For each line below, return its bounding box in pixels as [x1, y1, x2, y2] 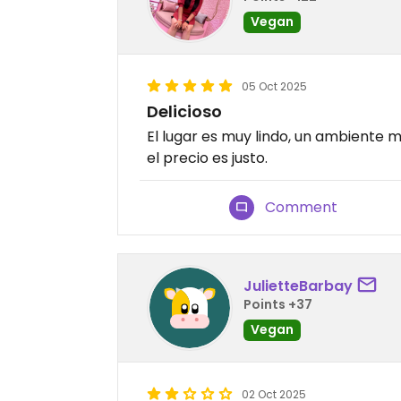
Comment [265, 197, 338, 218]
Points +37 [243, 294, 312, 313]
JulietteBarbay [243, 275, 353, 296]
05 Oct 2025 [242, 79, 307, 94]
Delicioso [147, 100, 222, 123]
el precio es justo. [147, 148, 268, 168]
